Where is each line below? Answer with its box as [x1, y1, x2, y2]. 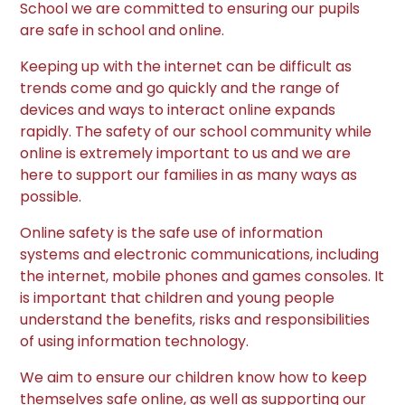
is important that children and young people [20, 287, 335, 309]
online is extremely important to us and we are [20, 143, 352, 165]
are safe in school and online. [20, 20, 225, 42]
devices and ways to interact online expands [20, 99, 336, 121]
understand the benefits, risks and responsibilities [20, 309, 371, 331]
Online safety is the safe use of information [20, 222, 324, 244]
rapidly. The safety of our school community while [20, 121, 372, 143]
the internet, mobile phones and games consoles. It [20, 266, 385, 287]
